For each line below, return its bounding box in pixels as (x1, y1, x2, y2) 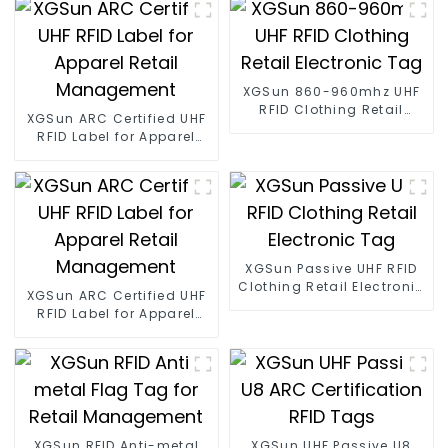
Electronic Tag (278, 119, 385, 137)
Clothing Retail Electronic (238, 278, 425, 296)
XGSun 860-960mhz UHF (242, 83, 421, 101)
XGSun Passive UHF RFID (245, 260, 418, 278)
